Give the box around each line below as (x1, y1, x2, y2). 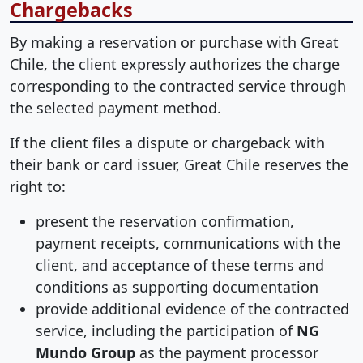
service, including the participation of (36, 321, 297, 340)
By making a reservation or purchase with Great (10, 32, 339, 52)
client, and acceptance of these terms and (36, 255, 324, 275)
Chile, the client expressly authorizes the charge (10, 54, 340, 74)
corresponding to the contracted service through (10, 76, 346, 96)
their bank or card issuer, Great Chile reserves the (10, 155, 348, 174)
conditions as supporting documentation (36, 277, 318, 297)
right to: (10, 177, 66, 196)
